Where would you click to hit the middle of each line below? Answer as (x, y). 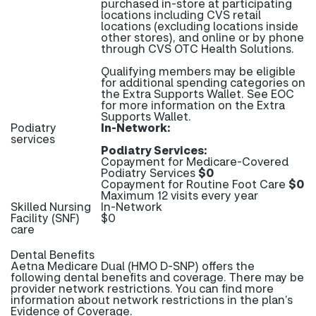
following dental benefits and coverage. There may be (157, 277)
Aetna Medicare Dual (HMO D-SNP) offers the (133, 266)
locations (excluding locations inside (200, 26)
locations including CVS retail (181, 14)
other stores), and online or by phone (202, 37)
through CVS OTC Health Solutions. (197, 48)
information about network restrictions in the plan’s (152, 299)
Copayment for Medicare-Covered (195, 161)
